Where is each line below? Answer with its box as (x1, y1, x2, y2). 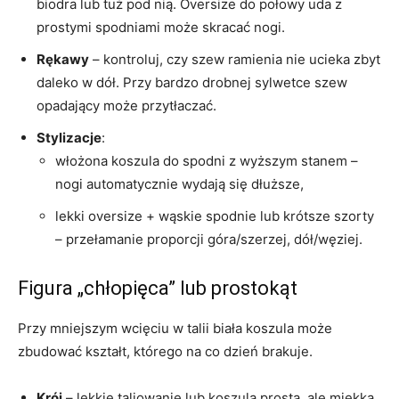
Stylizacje (37, 129, 102, 147)
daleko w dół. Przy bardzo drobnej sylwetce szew (37, 74, 347, 92)
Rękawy (37, 51, 89, 69)
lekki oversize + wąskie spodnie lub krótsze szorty (55, 208, 374, 225)
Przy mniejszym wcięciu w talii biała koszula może (18, 320, 332, 338)
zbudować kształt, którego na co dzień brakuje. (18, 343, 313, 361)
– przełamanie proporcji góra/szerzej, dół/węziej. (55, 231, 362, 248)
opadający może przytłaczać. (37, 97, 216, 115)
